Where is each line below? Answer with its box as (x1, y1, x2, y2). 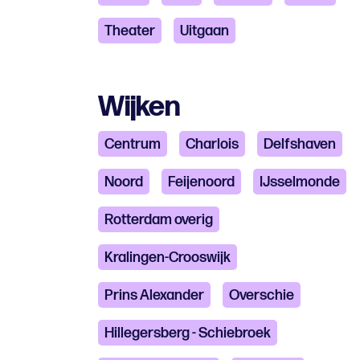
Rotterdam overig (104, 211, 213, 228)
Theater (104, 22, 155, 39)
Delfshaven (264, 136, 336, 153)
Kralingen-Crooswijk (104, 249, 231, 266)
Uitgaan (180, 22, 229, 39)
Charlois (186, 136, 239, 153)
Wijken (98, 90, 180, 125)
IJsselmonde (260, 174, 340, 190)
